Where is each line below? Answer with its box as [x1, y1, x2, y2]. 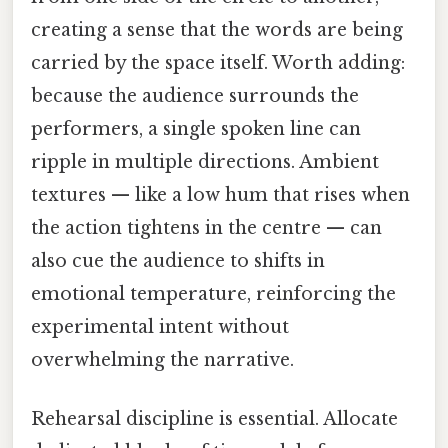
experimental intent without [31, 316, 289, 339]
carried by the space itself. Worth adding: [31, 52, 405, 75]
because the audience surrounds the [31, 85, 359, 108]
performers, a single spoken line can [31, 118, 361, 141]
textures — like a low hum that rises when [31, 184, 410, 207]
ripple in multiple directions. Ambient [31, 151, 379, 174]
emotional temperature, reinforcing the [31, 283, 396, 306]
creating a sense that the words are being [31, 19, 403, 42]
